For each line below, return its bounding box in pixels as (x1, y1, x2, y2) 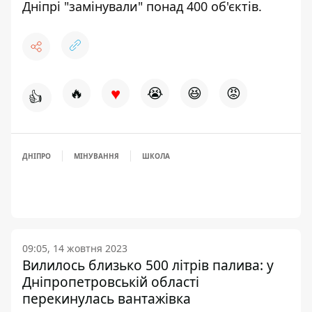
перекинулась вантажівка (22, 289, 191, 308)
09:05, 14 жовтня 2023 (22, 242, 127, 255)
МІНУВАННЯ (74, 151, 119, 161)
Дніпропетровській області (22, 272, 199, 291)
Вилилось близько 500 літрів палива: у (22, 256, 274, 274)
